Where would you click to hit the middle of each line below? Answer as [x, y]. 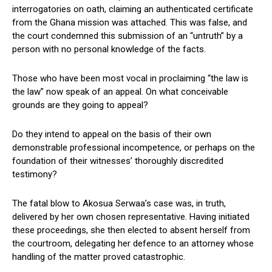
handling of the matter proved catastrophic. [99, 257]
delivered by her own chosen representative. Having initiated [131, 216]
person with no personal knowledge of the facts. [109, 49]
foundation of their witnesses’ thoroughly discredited [118, 161]
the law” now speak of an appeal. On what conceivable [120, 91]
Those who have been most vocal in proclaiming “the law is [130, 78]
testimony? [35, 174]
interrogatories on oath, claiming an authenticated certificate [133, 9]
